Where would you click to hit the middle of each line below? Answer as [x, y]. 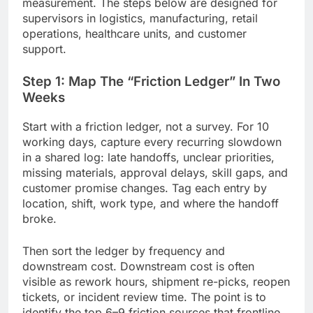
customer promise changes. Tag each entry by [145, 188]
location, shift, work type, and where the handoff [151, 203]
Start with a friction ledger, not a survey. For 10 [146, 126]
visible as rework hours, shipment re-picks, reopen [156, 281]
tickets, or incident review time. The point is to [144, 297]
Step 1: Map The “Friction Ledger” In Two [151, 82]
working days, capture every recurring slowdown [152, 141]
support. [44, 49]
